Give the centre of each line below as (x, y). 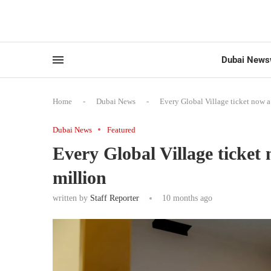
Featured (121, 129)
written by (71, 198)
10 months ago (186, 198)
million (80, 177)
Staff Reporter (115, 198)
